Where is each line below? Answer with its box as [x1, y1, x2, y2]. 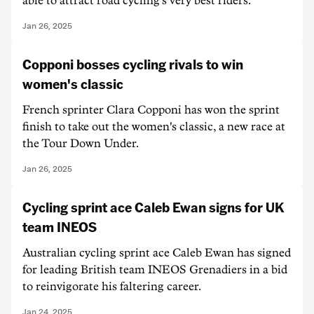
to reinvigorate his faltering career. [22, 281, 201, 292]
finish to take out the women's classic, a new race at [22, 121, 285, 132]
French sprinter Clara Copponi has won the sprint [22, 104, 280, 116]
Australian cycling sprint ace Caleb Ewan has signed [22, 247, 291, 259]
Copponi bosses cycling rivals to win [22, 55, 243, 73]
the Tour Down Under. [22, 138, 139, 149]
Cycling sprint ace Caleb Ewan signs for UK [22, 198, 284, 216]
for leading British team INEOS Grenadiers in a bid [22, 264, 287, 275]
